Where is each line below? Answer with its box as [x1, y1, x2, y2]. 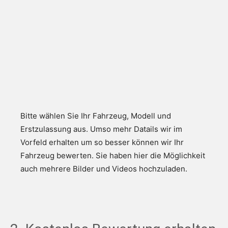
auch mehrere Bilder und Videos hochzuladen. [20, 163, 187, 174]
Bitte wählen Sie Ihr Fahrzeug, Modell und [20, 110, 171, 121]
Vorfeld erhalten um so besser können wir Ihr [20, 137, 184, 147]
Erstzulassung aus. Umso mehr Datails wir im [20, 124, 182, 134]
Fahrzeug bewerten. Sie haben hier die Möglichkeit [20, 150, 205, 160]
